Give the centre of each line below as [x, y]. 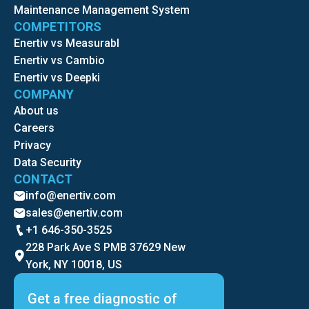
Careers [34, 128]
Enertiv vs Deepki [57, 78]
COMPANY [44, 94]
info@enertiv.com [71, 196]
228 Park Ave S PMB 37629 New [106, 248]
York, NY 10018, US [74, 265]
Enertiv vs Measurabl [67, 43]
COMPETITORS [58, 27]
